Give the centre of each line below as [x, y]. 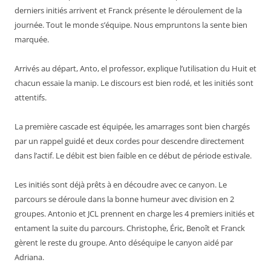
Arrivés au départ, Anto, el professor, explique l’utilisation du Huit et [135, 69]
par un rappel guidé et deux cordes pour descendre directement [129, 141]
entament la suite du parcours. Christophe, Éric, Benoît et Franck [130, 228]
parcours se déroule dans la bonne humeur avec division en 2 [124, 199]
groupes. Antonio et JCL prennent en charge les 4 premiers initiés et [135, 214]
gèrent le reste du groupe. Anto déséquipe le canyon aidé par [124, 243]
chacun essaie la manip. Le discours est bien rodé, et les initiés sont [134, 83]
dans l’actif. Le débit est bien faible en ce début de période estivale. [133, 156]
